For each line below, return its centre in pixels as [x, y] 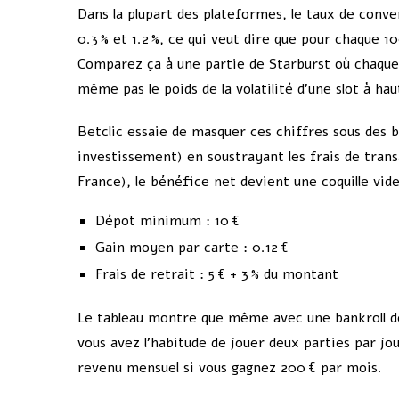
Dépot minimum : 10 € [167, 221]
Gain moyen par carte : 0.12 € [192, 248]
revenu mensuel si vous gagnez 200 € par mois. [230, 368]
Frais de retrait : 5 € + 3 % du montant [217, 274]
